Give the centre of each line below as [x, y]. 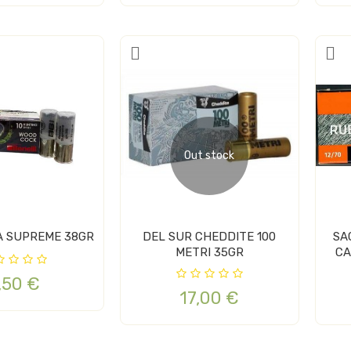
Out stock [210, 155]
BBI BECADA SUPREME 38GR [79, 236]
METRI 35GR [209, 252]
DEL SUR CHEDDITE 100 [200, 236]
